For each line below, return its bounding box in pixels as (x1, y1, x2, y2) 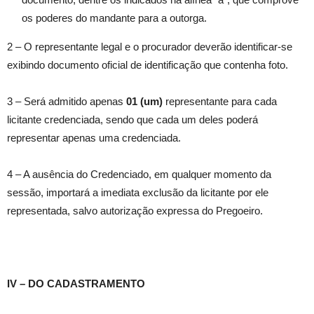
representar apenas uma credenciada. (7, 132, 181, 144)
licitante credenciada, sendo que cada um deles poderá (7, 114, 258, 126)
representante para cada (163, 95, 277, 108)
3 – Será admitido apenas (7, 95, 126, 108)
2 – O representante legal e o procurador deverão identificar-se (7, 41, 292, 53)
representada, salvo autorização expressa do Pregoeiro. (7, 205, 263, 217)
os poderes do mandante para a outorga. (22, 12, 207, 25)
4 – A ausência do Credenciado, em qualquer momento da (7, 168, 271, 181)
